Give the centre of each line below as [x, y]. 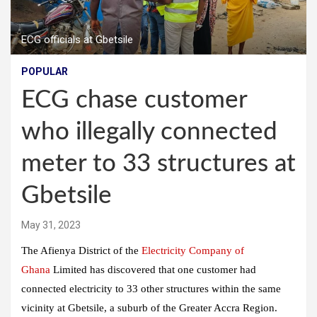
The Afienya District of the [81, 251]
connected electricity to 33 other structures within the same [151, 289]
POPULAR [45, 72]
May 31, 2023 [51, 225]
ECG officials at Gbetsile [77, 40]
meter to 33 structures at [158, 164]
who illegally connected [149, 132]
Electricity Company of [193, 251]
